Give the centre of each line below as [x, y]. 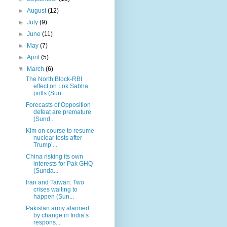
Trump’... [45, 145]
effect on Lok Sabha [61, 86]
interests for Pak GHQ [63, 163]
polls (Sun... [49, 93]
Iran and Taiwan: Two [55, 182]
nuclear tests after [58, 138]
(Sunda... [46, 171]
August [37, 10]
